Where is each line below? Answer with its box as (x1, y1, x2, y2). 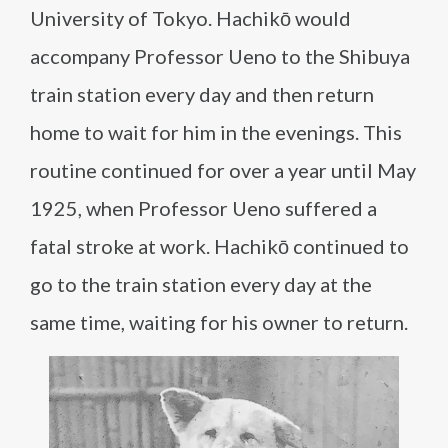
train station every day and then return (30, 82, 374, 106)
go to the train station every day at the (30, 272, 372, 296)
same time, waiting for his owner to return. (30, 310, 408, 334)
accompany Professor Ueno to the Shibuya (30, 44, 410, 68)
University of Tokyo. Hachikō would (30, 6, 351, 30)
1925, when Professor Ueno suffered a (30, 196, 377, 220)
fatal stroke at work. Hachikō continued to (30, 234, 409, 258)
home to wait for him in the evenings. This (30, 120, 402, 144)
